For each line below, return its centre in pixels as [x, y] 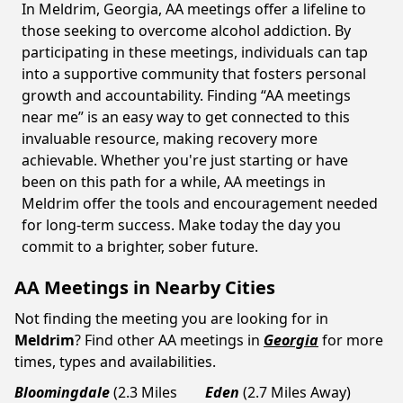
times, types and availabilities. [115, 362]
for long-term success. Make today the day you [181, 225]
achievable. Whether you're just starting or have [185, 160]
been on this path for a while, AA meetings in [174, 182]
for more [353, 340]
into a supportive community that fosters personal [194, 74]
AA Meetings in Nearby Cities [145, 287]
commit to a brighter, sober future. [140, 246]
